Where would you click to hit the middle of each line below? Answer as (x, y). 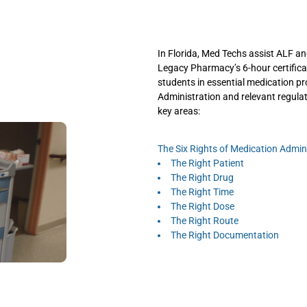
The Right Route (205, 221)
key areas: (180, 111)
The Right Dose (203, 206)
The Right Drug (202, 177)
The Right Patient (208, 163)
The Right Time (202, 192)
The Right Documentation (225, 235)
